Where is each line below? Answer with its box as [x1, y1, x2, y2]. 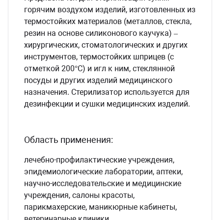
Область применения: [24, 134, 113, 145]
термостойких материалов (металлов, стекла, [24, 16, 192, 26]
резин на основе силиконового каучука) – [24, 28, 178, 38]
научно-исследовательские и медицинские [24, 178, 181, 188]
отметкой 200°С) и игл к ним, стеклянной [24, 63, 175, 73]
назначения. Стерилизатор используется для [24, 87, 190, 97]
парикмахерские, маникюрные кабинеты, [24, 202, 177, 212]
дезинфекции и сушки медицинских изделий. [24, 99, 190, 109]
